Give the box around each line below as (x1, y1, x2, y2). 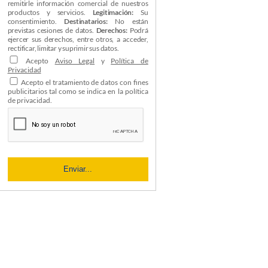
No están (107, 17, 148, 26)
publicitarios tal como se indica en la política (7, 87, 148, 96)
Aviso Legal (54, 56, 95, 65)
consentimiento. (7, 17, 65, 26)
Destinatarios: (64, 17, 108, 26)
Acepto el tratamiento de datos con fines (19, 78, 148, 87)
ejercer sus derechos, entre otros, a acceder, (7, 35, 148, 44)
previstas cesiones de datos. (7, 26, 96, 35)
